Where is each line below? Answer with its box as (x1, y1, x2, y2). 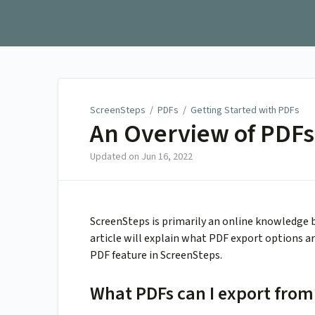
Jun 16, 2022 (141, 150, 193, 165)
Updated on (90, 150, 141, 165)
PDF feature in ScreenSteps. (90, 247, 222, 264)
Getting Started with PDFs (191, 103, 300, 117)
